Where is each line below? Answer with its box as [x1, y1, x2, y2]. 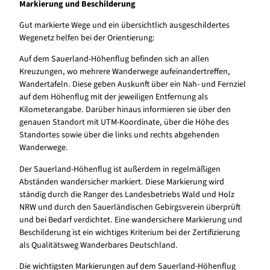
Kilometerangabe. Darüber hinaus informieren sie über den [19, 104, 231, 116]
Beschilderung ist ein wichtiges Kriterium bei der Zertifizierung [19, 226, 240, 239]
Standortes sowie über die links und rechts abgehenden [19, 129, 219, 142]
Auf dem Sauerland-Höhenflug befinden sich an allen [19, 53, 209, 66]
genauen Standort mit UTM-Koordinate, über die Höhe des [19, 116, 229, 129]
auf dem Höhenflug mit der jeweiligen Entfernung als [19, 91, 208, 104]
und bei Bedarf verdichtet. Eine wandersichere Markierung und [19, 213, 242, 226]
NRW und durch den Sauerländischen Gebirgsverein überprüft [19, 201, 240, 213]
